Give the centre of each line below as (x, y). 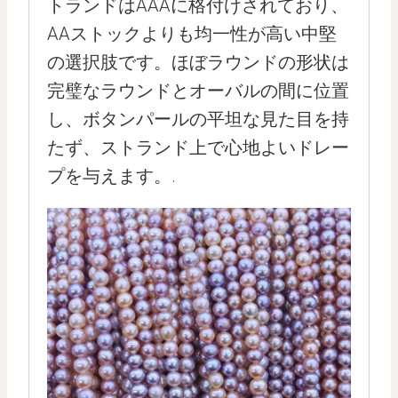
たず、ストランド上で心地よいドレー (198, 147)
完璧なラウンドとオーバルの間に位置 (198, 91)
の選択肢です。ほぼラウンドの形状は (198, 62)
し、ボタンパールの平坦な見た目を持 (198, 119)
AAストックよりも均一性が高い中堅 (192, 34)
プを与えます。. (111, 176)
